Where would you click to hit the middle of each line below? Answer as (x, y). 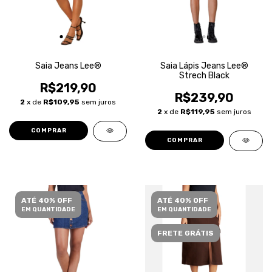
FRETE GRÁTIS (185, 233)
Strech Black (204, 76)
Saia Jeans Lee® (68, 66)
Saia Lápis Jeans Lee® (204, 66)
